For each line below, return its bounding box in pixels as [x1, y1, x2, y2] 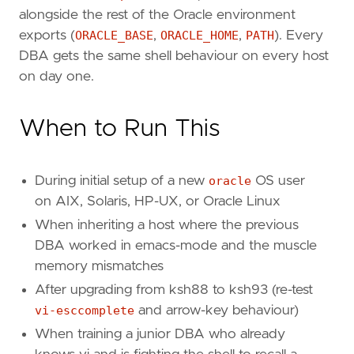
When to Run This [19, 117, 220, 141]
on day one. [19, 70, 94, 85]
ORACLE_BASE [75, 28, 153, 43]
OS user [251, 174, 305, 189]
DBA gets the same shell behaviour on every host [19, 49, 329, 64]
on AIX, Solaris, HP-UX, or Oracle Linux [35, 194, 281, 209]
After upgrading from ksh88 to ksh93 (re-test [35, 283, 313, 298]
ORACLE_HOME [160, 28, 239, 43]
